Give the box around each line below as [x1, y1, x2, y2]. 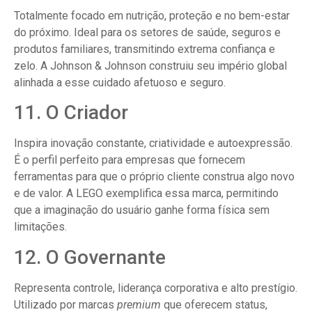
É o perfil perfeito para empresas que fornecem [14, 153, 245, 167]
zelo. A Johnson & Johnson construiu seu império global [14, 58, 287, 72]
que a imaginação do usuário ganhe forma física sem [14, 203, 270, 217]
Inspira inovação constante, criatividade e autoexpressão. [14, 136, 292, 150]
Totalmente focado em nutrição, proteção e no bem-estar [14, 8, 290, 22]
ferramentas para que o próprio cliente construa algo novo [14, 170, 295, 184]
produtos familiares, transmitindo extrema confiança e [14, 42, 275, 56]
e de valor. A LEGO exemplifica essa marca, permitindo [14, 187, 279, 201]
